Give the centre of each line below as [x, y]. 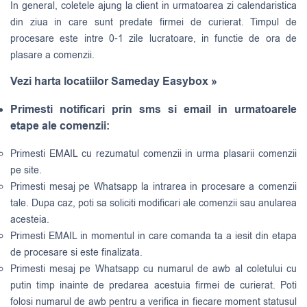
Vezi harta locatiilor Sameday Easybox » [114, 81]
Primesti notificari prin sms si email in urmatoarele [153, 110]
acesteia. [30, 219]
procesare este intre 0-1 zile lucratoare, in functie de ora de [153, 38]
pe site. [26, 170]
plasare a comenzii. [52, 55]
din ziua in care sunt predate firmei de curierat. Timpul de [153, 22]
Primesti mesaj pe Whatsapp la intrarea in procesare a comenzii [153, 186]
